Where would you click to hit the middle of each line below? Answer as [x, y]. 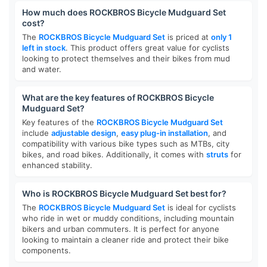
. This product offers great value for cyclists [148, 48]
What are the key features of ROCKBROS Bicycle [118, 97]
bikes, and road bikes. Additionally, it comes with [114, 154]
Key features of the [59, 122]
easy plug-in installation [164, 133]
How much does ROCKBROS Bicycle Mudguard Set [124, 12]
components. [46, 250]
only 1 [221, 37]
